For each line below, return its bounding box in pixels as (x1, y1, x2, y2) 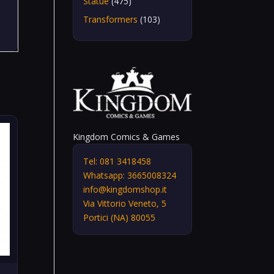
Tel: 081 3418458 (83, 155, 152, 167)
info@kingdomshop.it (83, 183, 168, 195)
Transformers (83, 13, 138, 25)
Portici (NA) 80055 (83, 211, 156, 223)
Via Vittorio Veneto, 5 (83, 197, 167, 209)
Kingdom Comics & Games (73, 130, 180, 143)
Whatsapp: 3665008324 (83, 169, 177, 181)
